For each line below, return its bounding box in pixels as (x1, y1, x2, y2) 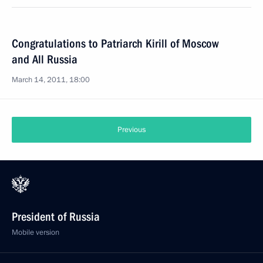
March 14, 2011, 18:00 (12, 75, 90, 85)
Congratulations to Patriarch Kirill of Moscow (12, 36, 219, 50)
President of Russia (12, 210, 100, 224)
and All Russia (12, 52, 77, 66)
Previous (117, 124, 146, 135)
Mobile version (12, 227, 59, 238)
